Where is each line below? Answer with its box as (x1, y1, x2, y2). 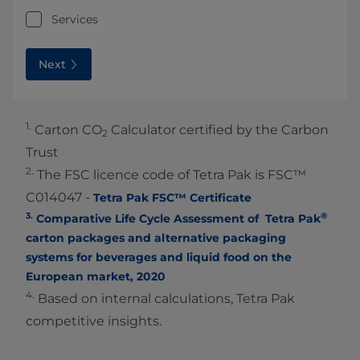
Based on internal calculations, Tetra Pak (35, 291, 295, 307)
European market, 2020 (26, 269, 166, 284)
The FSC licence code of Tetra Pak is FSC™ (34, 167, 306, 183)
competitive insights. (26, 313, 162, 329)
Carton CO (31, 122, 102, 138)
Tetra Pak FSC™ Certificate (93, 190, 252, 206)
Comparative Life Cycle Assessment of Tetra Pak (33, 211, 321, 227)
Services (51, 12, 98, 27)
